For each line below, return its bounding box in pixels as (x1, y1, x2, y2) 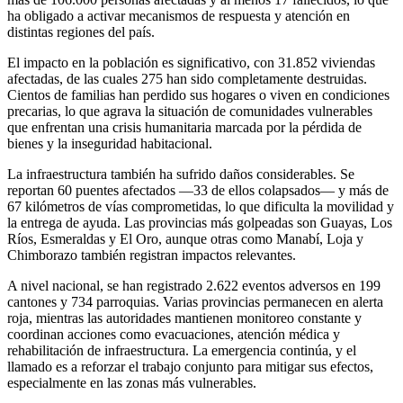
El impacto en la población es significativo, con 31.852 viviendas (7, 54, 375, 70)
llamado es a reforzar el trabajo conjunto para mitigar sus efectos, (7, 358, 373, 374)
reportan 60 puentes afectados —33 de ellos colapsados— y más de (7, 182, 389, 198)
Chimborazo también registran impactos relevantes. (7, 246, 296, 263)
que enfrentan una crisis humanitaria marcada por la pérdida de (7, 119, 362, 135)
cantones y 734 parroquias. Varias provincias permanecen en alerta (7, 293, 383, 309)
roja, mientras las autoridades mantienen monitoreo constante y (7, 309, 362, 326)
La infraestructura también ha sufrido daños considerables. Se (7, 166, 354, 182)
